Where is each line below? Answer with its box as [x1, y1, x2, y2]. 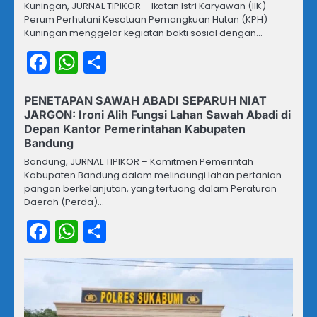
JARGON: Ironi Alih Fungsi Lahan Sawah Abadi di [24, 108, 291, 122]
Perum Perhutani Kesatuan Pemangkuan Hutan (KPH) [24, 13, 267, 27]
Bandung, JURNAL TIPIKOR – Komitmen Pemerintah [24, 155, 253, 169]
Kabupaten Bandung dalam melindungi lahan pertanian [24, 168, 282, 183]
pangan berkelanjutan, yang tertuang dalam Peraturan [24, 182, 277, 196]
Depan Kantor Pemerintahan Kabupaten [24, 122, 246, 137]
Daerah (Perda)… [24, 195, 104, 209]
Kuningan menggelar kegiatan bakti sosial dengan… [24, 26, 263, 40]
